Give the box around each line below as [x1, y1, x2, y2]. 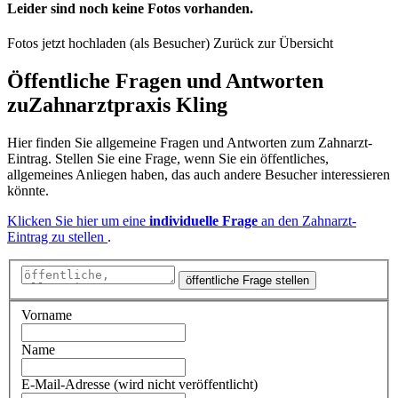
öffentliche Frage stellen [186, 274, 309, 288]
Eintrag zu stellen [7, 228, 107, 244]
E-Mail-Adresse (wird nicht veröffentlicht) [21, 376, 258, 392]
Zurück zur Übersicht [213, 35, 333, 51]
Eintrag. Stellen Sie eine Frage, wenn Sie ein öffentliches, [7, 150, 329, 166]
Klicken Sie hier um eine [7, 212, 149, 228]
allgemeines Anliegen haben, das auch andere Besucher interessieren [7, 166, 390, 182]
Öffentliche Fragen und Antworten [7, 68, 323, 92]
